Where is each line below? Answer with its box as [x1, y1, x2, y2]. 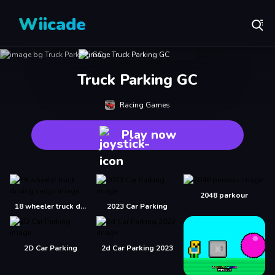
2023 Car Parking [107, 201, 168, 211]
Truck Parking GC [77, 70, 198, 90]
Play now [121, 126, 176, 143]
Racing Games [120, 100, 170, 110]
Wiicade [18, 13, 86, 36]
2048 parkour [200, 190, 249, 200]
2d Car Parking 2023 [101, 243, 174, 253]
